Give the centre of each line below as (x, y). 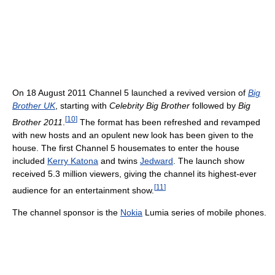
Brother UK (34, 106)
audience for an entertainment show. (83, 190)
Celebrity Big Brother (149, 106)
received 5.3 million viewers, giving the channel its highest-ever (134, 173)
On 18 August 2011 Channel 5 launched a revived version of (130, 93)
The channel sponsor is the (66, 212)
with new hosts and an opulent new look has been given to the (133, 135)
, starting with (82, 106)
